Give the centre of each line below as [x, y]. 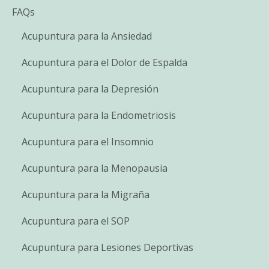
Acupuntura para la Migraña [86, 194]
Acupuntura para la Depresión [90, 89]
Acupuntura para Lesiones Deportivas [107, 247]
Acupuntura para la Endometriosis [99, 115]
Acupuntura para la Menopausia [95, 168]
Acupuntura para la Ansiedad [87, 36]
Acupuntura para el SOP [76, 221]
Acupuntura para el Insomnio [88, 141]
